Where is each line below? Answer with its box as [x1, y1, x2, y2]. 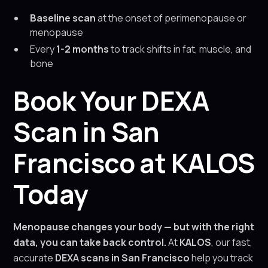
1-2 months [56, 42, 109, 56]
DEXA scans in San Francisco [55, 251, 190, 264]
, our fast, [211, 236, 253, 249]
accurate [13, 251, 56, 264]
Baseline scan [30, 11, 96, 25]
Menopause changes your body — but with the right [13, 220, 255, 233]
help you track [190, 251, 254, 264]
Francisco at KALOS [13, 145, 255, 181]
